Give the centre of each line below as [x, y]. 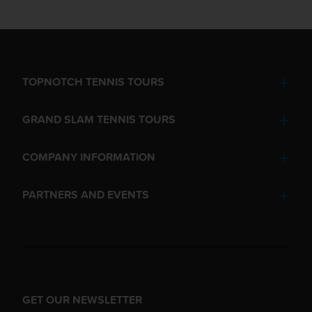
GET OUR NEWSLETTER [82, 299]
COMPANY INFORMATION [89, 156]
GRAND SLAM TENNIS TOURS [99, 119]
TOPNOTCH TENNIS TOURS [93, 81]
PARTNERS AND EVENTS [86, 194]
